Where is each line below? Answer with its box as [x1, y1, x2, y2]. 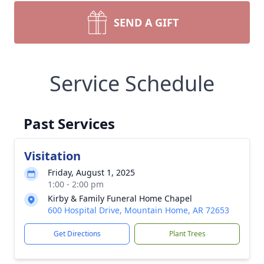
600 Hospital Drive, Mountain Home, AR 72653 [48, 204, 229, 216]
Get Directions [53, 229, 101, 239]
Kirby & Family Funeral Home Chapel [48, 193, 192, 204]
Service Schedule [49, 69, 214, 98]
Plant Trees [169, 229, 206, 239]
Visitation [24, 148, 81, 164]
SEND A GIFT [114, 15, 179, 29]
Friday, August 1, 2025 [48, 167, 135, 178]
